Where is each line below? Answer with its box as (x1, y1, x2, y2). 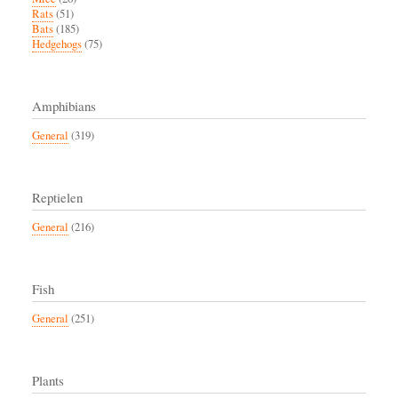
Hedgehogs (32, 36, 82, 52)
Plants (32, 371, 64, 390)
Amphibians (32, 97, 96, 115)
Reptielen (32, 188, 83, 207)
